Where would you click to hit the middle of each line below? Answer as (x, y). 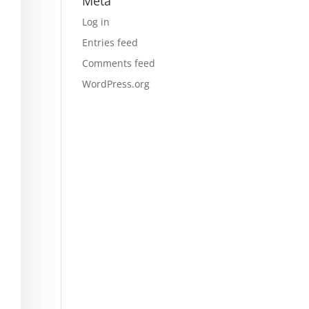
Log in (96, 22)
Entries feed (110, 42)
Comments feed (119, 63)
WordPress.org (116, 84)
